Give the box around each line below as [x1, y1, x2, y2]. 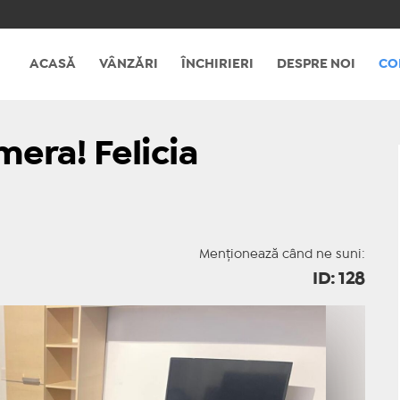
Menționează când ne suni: [198, 249, 365, 260]
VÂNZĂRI [99, 59, 158, 70]
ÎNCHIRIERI [181, 59, 254, 70]
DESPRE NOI [277, 59, 355, 70]
